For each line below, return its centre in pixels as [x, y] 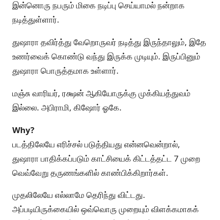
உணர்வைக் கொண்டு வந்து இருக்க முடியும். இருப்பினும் [106, 56]
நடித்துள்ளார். [36, 20]
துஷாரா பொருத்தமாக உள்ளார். [66, 71]
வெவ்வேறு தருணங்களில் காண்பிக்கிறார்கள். [90, 172]
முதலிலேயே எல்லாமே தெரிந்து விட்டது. [79, 195]
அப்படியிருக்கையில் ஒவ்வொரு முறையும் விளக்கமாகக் [106, 209]
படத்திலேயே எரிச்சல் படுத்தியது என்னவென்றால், [96, 144]
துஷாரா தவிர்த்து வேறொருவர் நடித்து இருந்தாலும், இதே [109, 42]
